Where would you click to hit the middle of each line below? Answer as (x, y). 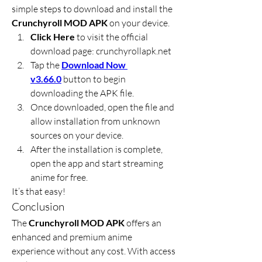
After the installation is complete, (96, 149)
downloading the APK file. (82, 93)
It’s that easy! (39, 191)
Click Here (53, 37)
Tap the (46, 65)
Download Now (94, 65)
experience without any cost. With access (94, 251)
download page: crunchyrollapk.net (101, 51)
